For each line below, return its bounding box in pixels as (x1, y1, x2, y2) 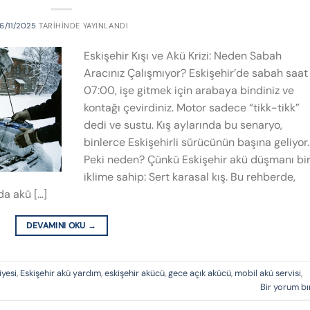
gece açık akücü (168, 266, 231, 279)
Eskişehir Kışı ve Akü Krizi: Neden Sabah (84, 48, 282, 64)
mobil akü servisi (235, 266, 301, 279)
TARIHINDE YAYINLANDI (36, 21, 129, 31)
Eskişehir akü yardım (20, 266, 101, 279)
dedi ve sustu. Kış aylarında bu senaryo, (84, 118, 282, 133)
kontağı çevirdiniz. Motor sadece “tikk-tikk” (84, 100, 300, 116)
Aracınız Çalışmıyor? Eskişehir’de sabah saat (84, 66, 308, 81)
